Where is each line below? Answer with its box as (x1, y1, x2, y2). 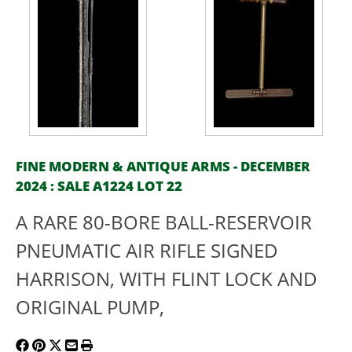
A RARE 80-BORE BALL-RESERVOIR (16, 209, 312, 236)
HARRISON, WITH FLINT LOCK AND (16, 266, 317, 292)
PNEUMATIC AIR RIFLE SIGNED (16, 237, 278, 264)
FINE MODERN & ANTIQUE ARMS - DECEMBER (16, 156, 310, 176)
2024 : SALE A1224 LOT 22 (16, 176, 182, 196)
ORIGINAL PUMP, (16, 294, 164, 321)
